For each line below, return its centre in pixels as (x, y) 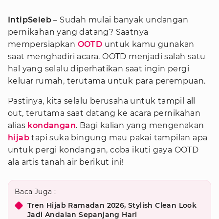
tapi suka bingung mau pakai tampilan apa (119, 138)
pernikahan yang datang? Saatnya (78, 32)
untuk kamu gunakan (148, 44)
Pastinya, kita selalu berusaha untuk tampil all (102, 101)
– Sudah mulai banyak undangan (120, 20)
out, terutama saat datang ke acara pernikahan (104, 113)
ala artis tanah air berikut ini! (66, 162)
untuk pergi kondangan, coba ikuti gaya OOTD (103, 150)
